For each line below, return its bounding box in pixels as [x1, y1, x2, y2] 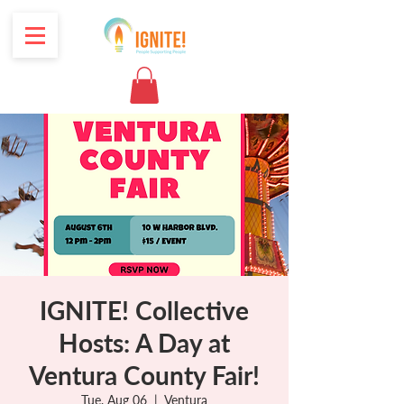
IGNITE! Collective [40, 294, 249, 326]
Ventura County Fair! [29, 359, 260, 390]
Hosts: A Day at [59, 326, 230, 358]
